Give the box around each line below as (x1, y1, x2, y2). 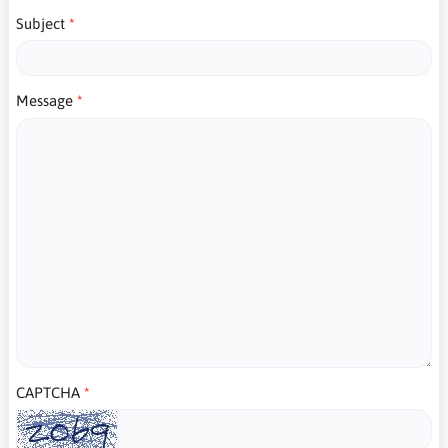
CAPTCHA (16, 383, 80, 401)
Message (16, 92, 73, 109)
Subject (16, 14, 65, 32)
